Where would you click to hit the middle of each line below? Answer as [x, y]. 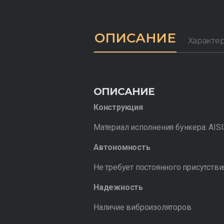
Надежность [118, 187]
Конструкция [118, 107]
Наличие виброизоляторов [142, 207]
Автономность [122, 147]
